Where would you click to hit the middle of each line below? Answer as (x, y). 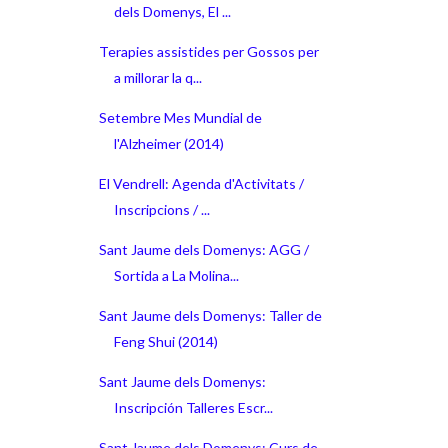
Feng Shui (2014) (165, 341)
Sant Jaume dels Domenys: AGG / (203, 249)
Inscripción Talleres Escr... (193, 407)
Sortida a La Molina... (176, 275)
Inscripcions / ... (161, 209)
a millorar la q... (157, 77)
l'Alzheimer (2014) (168, 143)
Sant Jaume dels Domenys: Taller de (210, 315)
